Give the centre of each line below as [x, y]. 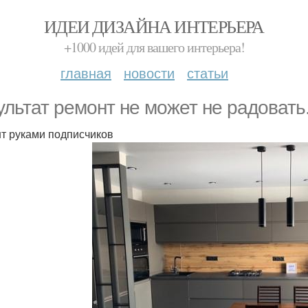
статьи [208, 73]
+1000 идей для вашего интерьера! [154, 47]
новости [149, 73]
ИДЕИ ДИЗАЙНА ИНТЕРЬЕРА [154, 26]
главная [86, 73]
